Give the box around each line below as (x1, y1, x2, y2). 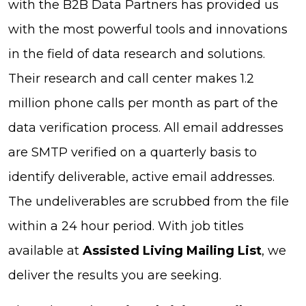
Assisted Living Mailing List (83, 242, 262, 258)
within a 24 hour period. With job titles (8, 218, 244, 234)
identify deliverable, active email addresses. (8, 169, 275, 184)
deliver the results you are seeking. (8, 267, 221, 283)
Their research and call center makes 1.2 (8, 70, 254, 86)
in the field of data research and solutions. (8, 46, 265, 61)
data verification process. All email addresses (8, 120, 283, 135)
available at (8, 242, 83, 258)
